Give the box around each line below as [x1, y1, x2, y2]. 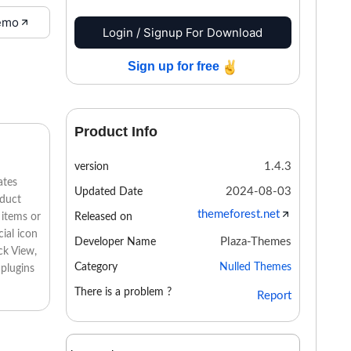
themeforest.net [197, 208, 280, 220]
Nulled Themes [219, 262, 291, 273]
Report [257, 289, 291, 302]
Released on [74, 212, 132, 223]
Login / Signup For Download [103, 25, 263, 40]
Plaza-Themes [220, 236, 291, 248]
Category [74, 262, 118, 273]
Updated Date [74, 186, 143, 197]
